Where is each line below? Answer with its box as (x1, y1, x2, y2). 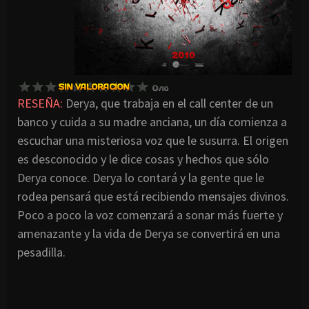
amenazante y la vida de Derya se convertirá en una (17, 226, 280, 242)
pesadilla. (17, 244, 66, 261)
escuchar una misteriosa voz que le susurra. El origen (17, 132, 288, 149)
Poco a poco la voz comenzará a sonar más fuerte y (17, 207, 283, 223)
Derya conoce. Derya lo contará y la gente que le (17, 170, 264, 186)
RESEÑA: (17, 95, 63, 112)
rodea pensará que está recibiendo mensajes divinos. (17, 188, 289, 205)
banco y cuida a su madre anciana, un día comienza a (17, 114, 287, 130)
